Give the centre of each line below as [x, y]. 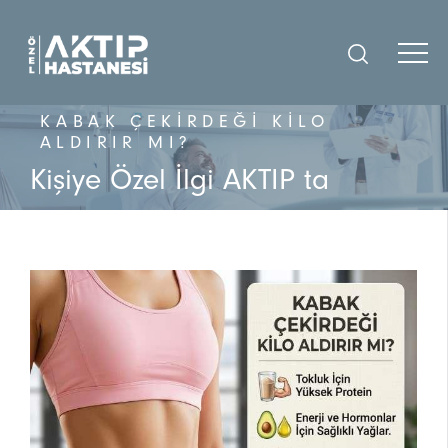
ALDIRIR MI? [116, 142]
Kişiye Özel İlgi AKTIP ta [179, 179]
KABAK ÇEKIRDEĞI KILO [184, 121]
